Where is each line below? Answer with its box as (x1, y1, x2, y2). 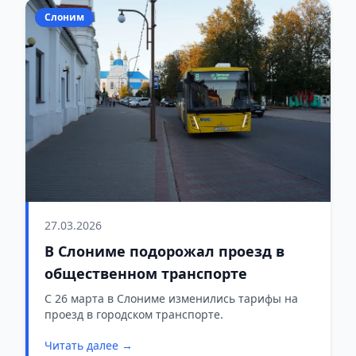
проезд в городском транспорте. (44, 307, 223, 323)
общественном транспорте (44, 264, 247, 284)
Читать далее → (44, 338, 133, 354)
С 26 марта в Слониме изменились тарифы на (44, 291, 298, 307)
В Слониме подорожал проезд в (44, 242, 284, 261)
